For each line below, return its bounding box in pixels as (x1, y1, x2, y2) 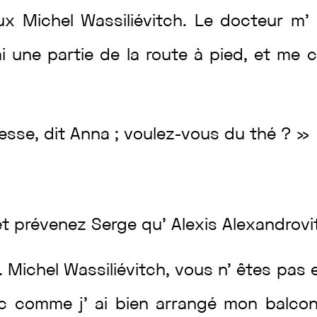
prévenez (14, 218, 92, 234)
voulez (124, 127, 175, 143)
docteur (220, 14, 292, 30)
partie (47, 48, 100, 64)
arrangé (155, 297, 224, 313)
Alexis (171, 218, 223, 234)
